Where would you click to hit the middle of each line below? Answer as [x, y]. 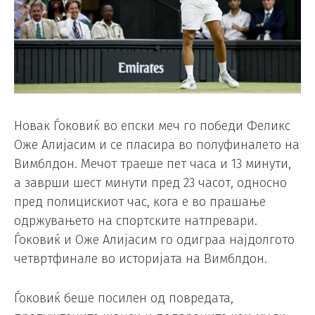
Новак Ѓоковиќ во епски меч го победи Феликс [152, 126]
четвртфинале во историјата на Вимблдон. [141, 258]
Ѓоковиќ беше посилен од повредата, [124, 298]
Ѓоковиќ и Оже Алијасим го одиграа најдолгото [154, 239]
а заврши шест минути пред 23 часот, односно [150, 182]
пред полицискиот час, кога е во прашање [140, 201]
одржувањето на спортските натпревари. [136, 220]
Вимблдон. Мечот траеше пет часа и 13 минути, [153, 163]
